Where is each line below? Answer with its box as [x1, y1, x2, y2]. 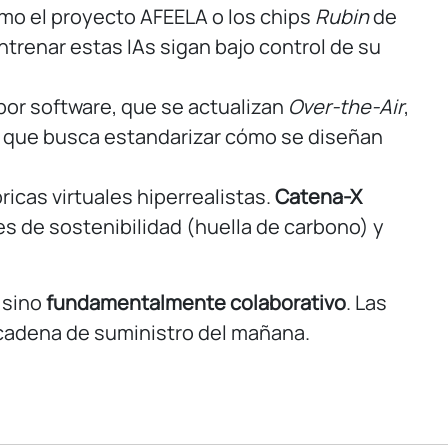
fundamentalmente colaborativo [46, 289, 346, 317]
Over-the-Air [288, 93, 404, 121]
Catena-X [275, 183, 362, 211]
